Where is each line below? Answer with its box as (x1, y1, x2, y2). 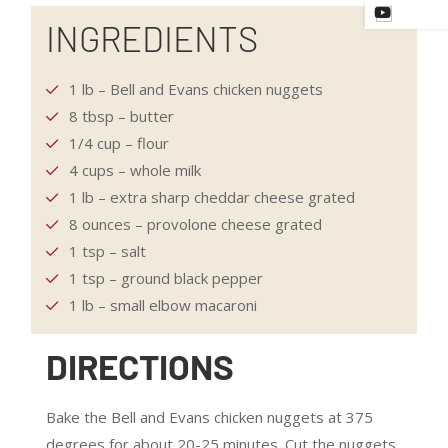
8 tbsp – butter (68, 106, 174, 126)
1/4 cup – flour (68, 133, 169, 153)
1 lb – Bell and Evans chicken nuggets (68, 79, 323, 99)
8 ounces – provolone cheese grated (68, 214, 322, 234)
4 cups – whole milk (68, 160, 201, 180)
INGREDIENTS (46, 17, 259, 59)
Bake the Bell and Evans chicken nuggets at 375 (46, 407, 374, 427)
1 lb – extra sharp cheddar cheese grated (68, 187, 355, 207)
